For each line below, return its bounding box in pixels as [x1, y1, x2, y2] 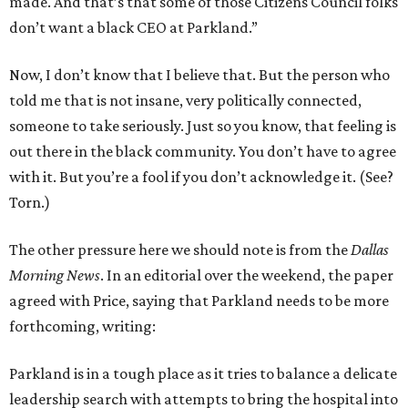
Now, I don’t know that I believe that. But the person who [9, 66, 390, 85]
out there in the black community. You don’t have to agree [9, 142, 396, 161]
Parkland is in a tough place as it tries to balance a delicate [9, 364, 397, 383]
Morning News [9, 266, 100, 285]
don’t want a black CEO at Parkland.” [9, 18, 258, 37]
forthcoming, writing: [9, 317, 156, 336]
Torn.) [9, 193, 50, 212]
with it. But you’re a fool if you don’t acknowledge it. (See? [9, 168, 393, 187]
